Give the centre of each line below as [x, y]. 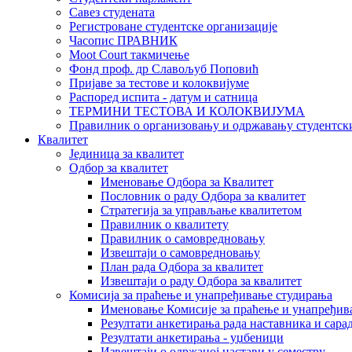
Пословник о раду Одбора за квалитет [203, 196]
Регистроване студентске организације [173, 26]
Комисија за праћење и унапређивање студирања [201, 295]
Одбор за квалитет [119, 168]
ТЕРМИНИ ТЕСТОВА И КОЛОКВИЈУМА [187, 111]
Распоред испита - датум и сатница [163, 97]
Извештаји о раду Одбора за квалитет [201, 281]
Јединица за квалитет [126, 154]
